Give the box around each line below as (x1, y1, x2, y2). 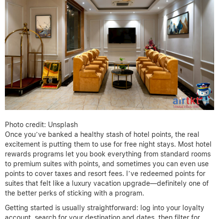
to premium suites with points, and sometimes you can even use (5, 159, 209, 168)
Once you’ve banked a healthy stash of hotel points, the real (5, 130, 199, 138)
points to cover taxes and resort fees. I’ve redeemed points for (5, 169, 205, 177)
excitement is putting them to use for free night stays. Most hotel (5, 140, 212, 148)
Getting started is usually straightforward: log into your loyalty (5, 203, 204, 212)
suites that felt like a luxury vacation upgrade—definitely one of (5, 179, 209, 187)
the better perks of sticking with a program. (5, 189, 144, 197)
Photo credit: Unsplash (5, 120, 78, 129)
